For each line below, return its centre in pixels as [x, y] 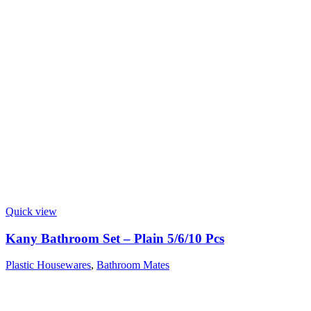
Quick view [31, 212]
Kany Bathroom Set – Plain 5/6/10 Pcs [115, 238]
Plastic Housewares [48, 265]
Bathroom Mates [133, 265]
